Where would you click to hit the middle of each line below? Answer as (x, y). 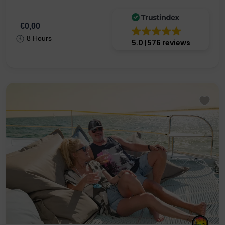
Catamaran (39, 8)
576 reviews (168, 73)
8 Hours (39, 69)
